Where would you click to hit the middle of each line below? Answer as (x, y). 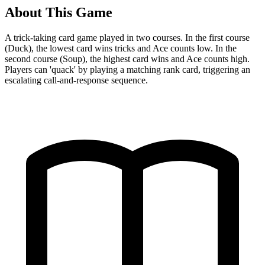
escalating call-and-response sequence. (76, 80)
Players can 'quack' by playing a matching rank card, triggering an (127, 69)
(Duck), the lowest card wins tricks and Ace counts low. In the (121, 48)
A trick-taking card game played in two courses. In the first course (127, 37)
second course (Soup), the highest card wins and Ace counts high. (127, 59)
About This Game (59, 12)
